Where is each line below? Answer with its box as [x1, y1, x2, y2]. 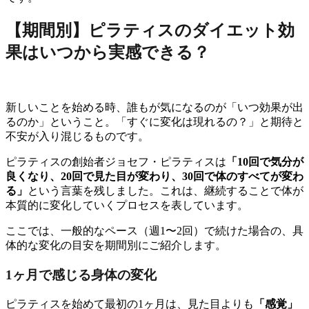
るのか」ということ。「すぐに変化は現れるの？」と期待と [6, 116, 303, 128]
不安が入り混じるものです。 [6, 130, 149, 143]
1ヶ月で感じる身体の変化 [6, 267, 157, 282]
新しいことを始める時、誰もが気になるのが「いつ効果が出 [6, 101, 303, 114]
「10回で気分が [226, 156, 303, 168]
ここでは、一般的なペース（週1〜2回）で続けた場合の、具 [6, 225, 303, 237]
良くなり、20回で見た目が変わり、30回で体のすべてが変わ [6, 170, 303, 183]
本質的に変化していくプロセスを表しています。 [6, 199, 248, 212]
